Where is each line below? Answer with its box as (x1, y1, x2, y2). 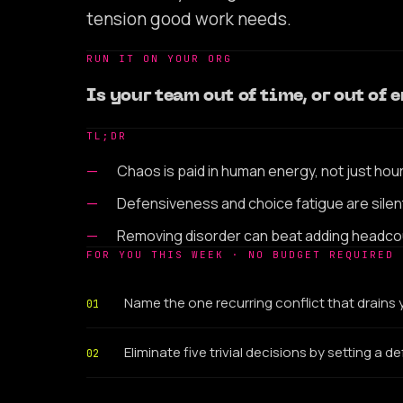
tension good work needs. (86, 6, 291, 31)
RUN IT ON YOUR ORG (86, 51, 232, 65)
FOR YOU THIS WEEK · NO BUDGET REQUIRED (86, 247, 394, 261)
